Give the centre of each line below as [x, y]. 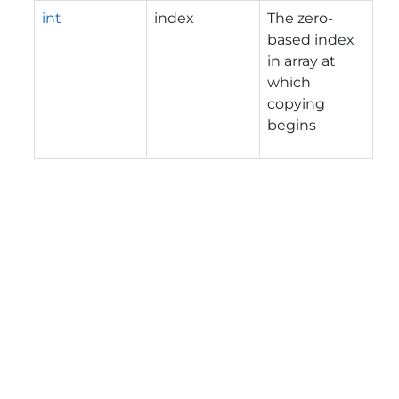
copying [296, 103]
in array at [301, 61]
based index [311, 39]
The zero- [300, 18]
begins [292, 125]
